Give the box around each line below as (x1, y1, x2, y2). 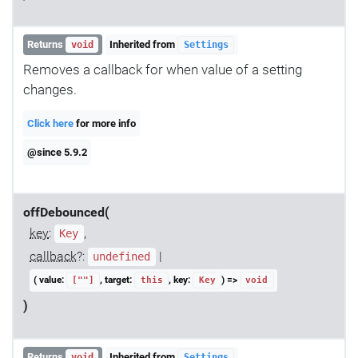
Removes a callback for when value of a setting (23, 62, 302, 78)
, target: (100, 274, 135, 286)
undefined (93, 250, 151, 264)
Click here (27, 117, 74, 129)
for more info (74, 117, 137, 129)
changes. (23, 82, 77, 98)
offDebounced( (23, 205, 109, 221)
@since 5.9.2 (27, 145, 88, 158)
